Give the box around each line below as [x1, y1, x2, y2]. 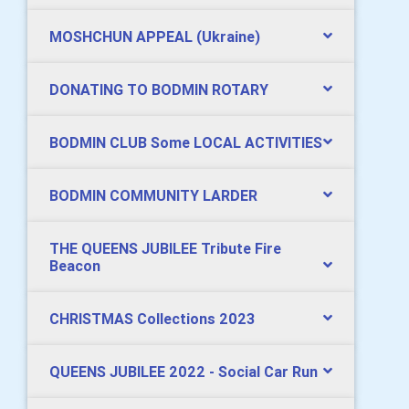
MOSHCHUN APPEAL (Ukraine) [49, 26, 260, 46]
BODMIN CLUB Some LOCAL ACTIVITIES [49, 132, 322, 152]
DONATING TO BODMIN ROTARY [49, 79, 268, 99]
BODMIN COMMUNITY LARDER [49, 185, 257, 204]
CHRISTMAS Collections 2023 [49, 309, 255, 328]
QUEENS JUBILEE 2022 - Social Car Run [49, 362, 318, 381]
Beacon [49, 256, 100, 275]
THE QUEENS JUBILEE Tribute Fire [49, 238, 281, 257]
